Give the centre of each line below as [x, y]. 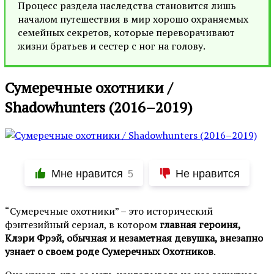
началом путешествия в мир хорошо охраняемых [133, 19]
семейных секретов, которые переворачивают [126, 32]
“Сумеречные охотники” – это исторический [109, 211]
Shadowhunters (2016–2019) [99, 107]
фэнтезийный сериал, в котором [82, 225]
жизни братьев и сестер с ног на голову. [112, 46]
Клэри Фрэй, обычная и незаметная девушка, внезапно [134, 238]
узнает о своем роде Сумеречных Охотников [109, 252]
